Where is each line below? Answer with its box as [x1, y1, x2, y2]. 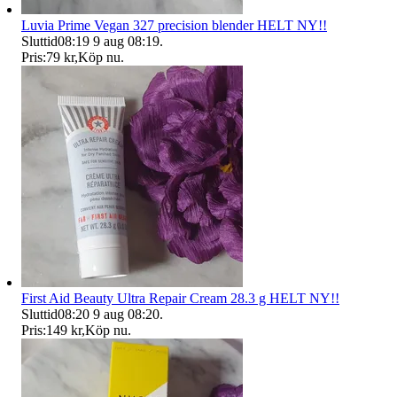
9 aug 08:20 [93, 306, 160, 322]
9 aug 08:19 [93, 33, 160, 49]
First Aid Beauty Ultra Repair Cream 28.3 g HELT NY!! [21, 290, 339, 306]
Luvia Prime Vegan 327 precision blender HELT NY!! [21, 17, 327, 33]
